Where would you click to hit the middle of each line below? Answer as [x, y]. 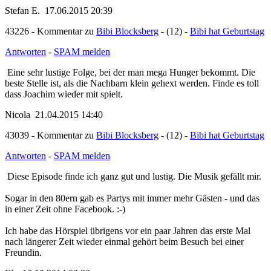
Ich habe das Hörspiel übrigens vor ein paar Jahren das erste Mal [128, 251]
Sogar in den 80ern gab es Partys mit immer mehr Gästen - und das [132, 219]
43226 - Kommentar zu [51, 38]
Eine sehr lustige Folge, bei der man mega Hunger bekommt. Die [140, 81]
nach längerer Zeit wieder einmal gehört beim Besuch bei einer [124, 262]
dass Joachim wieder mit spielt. [64, 103]
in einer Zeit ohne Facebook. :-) [65, 230]
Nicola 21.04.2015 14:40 [54, 123]
